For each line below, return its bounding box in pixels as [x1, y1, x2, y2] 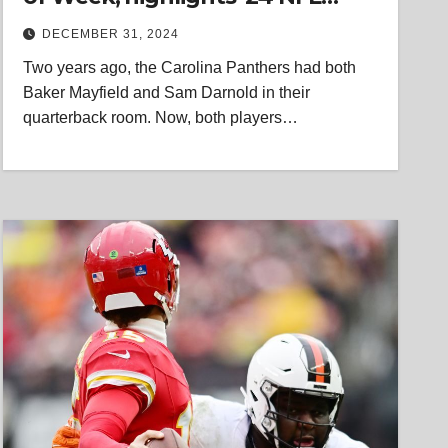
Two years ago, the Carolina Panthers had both [23, 59, 357, 76]
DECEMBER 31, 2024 [42, 27, 180, 41]
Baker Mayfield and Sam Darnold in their [23, 84, 311, 101]
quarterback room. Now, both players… [23, 109, 299, 126]
